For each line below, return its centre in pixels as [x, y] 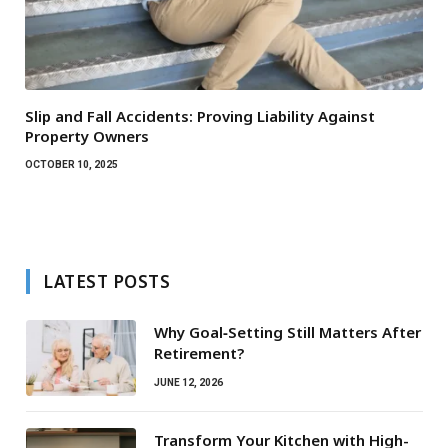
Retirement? [199, 352]
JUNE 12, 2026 [188, 382]
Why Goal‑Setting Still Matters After [287, 331]
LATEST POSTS [107, 281]
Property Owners [87, 135]
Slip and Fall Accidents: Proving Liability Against [200, 115]
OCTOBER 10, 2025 [71, 164]
